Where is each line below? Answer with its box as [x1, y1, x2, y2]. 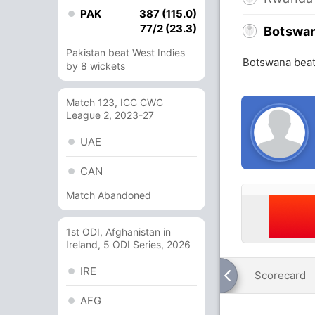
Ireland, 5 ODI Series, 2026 [66, 238, 191, 250]
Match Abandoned [66, 189, 151, 201]
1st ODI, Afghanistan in [66, 226, 171, 238]
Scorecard [255, 269, 306, 282]
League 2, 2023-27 [66, 109, 154, 121]
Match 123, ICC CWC [66, 96, 163, 108]
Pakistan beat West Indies [66, 46, 185, 58]
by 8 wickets [66, 60, 125, 72]
